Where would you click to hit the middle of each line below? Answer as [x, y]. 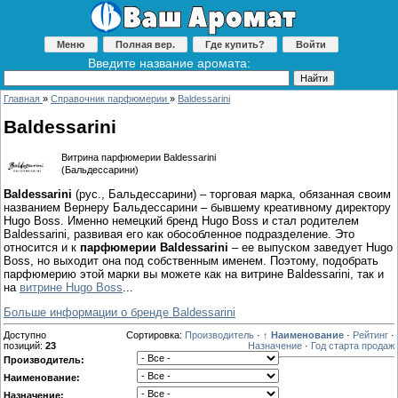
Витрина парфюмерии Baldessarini [139, 157]
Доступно [25, 335]
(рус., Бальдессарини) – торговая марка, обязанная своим [233, 194]
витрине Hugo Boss [71, 287]
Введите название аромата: [169, 63]
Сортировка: [155, 335]
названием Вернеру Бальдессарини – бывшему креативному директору [197, 207]
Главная [22, 99]
